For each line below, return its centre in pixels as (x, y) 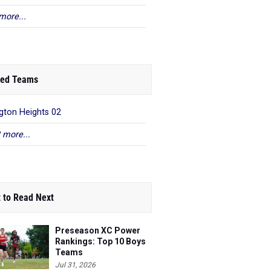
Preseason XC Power (98, 230)
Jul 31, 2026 (75, 265)
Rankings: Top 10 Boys (100, 241)
